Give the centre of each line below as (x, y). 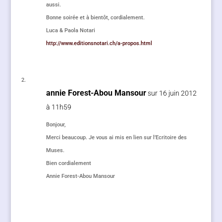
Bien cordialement (68, 163)
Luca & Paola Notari (70, 30)
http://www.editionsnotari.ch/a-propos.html (99, 43)
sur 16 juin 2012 (172, 93)
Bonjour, (55, 125)
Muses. (55, 150)
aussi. (53, 5)
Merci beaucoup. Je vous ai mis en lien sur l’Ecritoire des (116, 138)
